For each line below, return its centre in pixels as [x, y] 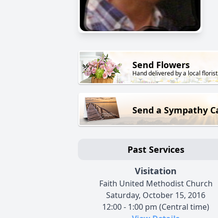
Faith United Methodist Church [156, 184]
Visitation [156, 171]
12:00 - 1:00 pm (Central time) [156, 207]
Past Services [156, 150]
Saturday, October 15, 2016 [156, 195]
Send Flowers [161, 65]
